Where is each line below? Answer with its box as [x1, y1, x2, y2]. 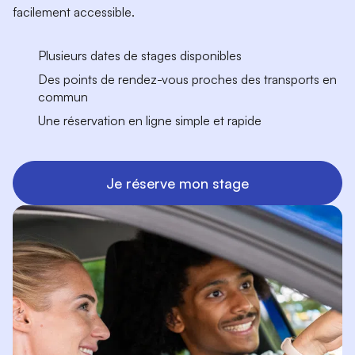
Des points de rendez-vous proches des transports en [38, 71, 337, 88]
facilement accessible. [13, 4, 135, 21]
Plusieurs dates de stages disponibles [38, 48, 242, 64]
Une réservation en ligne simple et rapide [38, 113, 261, 129]
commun [38, 89, 88, 105]
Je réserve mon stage [106, 174, 249, 193]
